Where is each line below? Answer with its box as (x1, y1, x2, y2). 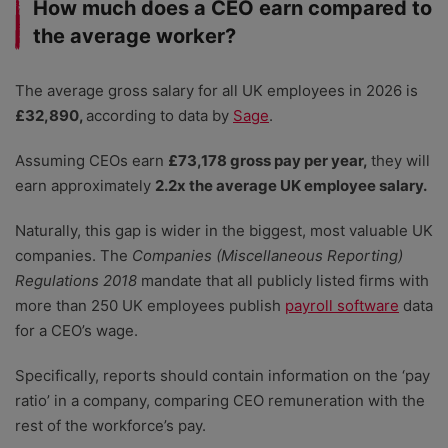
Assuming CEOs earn (15, 151, 168, 171)
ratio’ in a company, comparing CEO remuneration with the (15, 391, 425, 411)
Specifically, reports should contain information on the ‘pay (15, 366, 430, 386)
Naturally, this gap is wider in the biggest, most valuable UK (15, 221, 433, 241)
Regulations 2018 (15, 271, 137, 291)
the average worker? (33, 24, 236, 49)
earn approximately (15, 176, 155, 196)
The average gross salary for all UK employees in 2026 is (15, 81, 418, 101)
